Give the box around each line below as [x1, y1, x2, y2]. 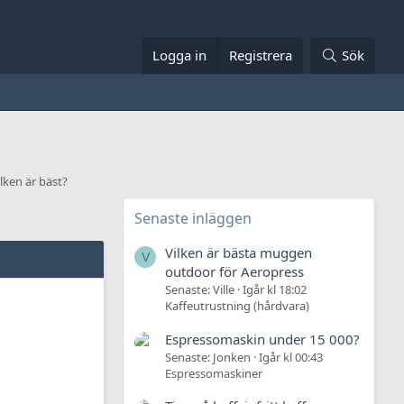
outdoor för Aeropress [165, 262, 304, 281]
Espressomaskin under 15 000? [165, 329, 360, 348]
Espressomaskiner [165, 364, 262, 381]
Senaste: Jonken [165, 348, 251, 365]
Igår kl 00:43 [259, 348, 323, 365]
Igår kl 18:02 [243, 281, 307, 298]
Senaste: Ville [165, 281, 234, 298]
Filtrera [41, 251, 79, 267]
